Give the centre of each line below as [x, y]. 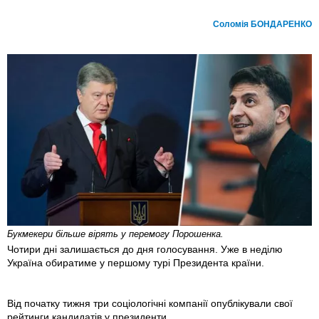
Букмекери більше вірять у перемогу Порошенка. [115, 234]
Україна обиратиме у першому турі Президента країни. [136, 263]
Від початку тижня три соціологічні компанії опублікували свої [150, 304]
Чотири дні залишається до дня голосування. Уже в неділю [145, 250]
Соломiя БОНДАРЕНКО [262, 25]
